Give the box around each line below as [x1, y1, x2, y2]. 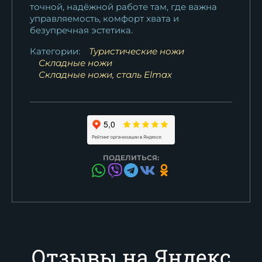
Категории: [30, 45, 80, 57]
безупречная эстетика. [30, 24, 133, 36]
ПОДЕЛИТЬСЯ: [103, 153, 159, 162]
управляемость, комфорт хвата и [30, 12, 179, 24]
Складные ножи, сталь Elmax [39, 68, 172, 80]
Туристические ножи [89, 45, 184, 57]
